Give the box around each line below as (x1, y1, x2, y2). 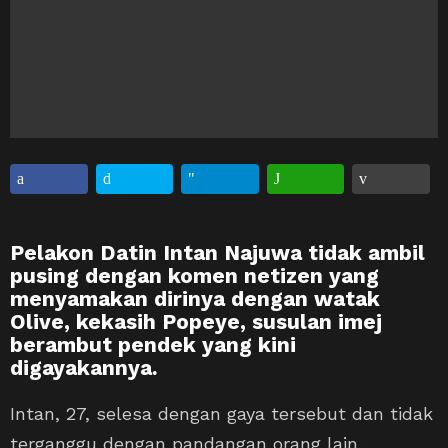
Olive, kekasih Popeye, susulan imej (10, 308, 382, 334)
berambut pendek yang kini (10, 331, 296, 357)
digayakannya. (10, 354, 158, 380)
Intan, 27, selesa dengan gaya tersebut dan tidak (10, 402, 433, 424)
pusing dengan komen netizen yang (10, 262, 379, 288)
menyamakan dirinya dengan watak (10, 285, 380, 311)
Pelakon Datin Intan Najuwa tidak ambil (10, 239, 425, 265)
